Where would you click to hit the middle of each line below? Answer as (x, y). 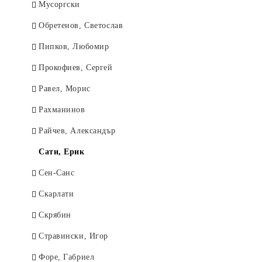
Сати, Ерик (62, 152)
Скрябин (55, 215)
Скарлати (56, 194)
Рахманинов (62, 110)
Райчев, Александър (77, 131)
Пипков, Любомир (74, 46)
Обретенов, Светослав (81, 25)
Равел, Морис (65, 89)
